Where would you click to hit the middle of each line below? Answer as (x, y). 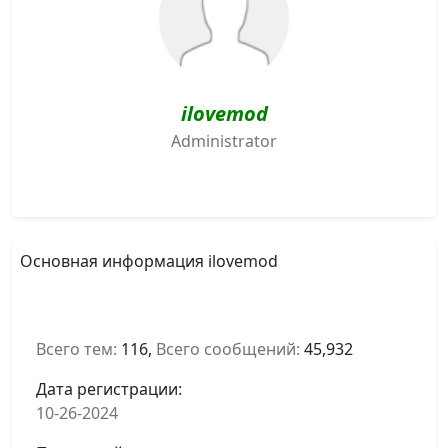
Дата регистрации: (109, 388)
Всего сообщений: (228, 348)
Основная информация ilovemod (149, 260)
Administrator (224, 140)
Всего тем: (76, 348)
